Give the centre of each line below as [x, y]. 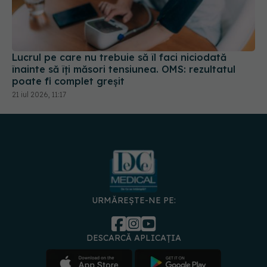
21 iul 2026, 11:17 [39, 94]
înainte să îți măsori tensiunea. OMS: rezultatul [124, 69]
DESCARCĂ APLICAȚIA [133, 238]
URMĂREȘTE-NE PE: [133, 201]
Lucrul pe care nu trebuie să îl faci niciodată [119, 57]
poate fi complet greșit [68, 81]
